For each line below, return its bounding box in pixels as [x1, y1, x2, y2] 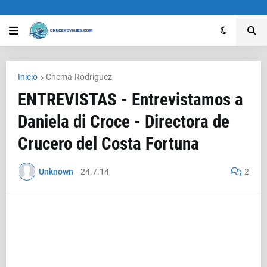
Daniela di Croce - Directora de [18, 111, 229, 132]
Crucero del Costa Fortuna [18, 133, 199, 154]
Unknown [39, 166, 73, 176]
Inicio [18, 72, 38, 82]
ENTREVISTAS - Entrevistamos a [18, 89, 243, 110]
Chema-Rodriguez [46, 72, 112, 82]
